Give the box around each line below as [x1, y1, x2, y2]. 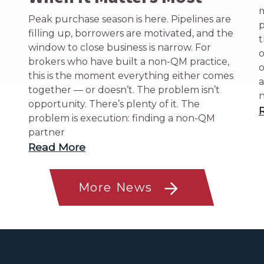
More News [78, 180, 157, 195]
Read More [28, 141, 86, 153]
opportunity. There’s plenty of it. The [28, 98, 200, 110]
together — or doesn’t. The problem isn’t [28, 84, 220, 95]
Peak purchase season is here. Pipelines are [28, 14, 232, 25]
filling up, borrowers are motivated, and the [28, 28, 234, 39]
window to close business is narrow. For [28, 42, 212, 53]
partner [28, 127, 65, 138]
